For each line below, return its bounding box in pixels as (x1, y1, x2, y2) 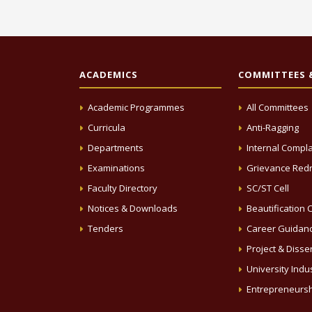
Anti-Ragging (247, 121, 299, 134)
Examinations (88, 162, 145, 175)
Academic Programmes (88, 101, 185, 114)
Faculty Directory (88, 182, 157, 195)
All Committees (247, 101, 309, 114)
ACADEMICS (79, 68, 138, 81)
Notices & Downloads (88, 202, 178, 215)
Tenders (88, 222, 123, 235)
